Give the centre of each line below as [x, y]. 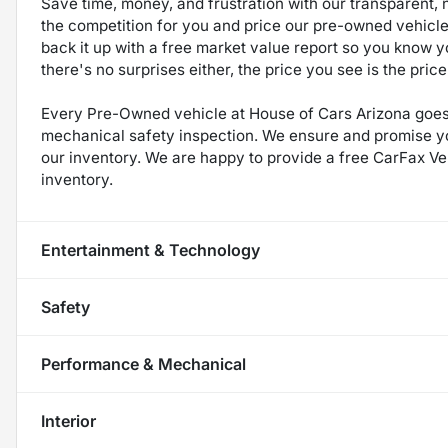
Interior [68, 421]
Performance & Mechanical [143, 364]
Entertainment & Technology [150, 250]
